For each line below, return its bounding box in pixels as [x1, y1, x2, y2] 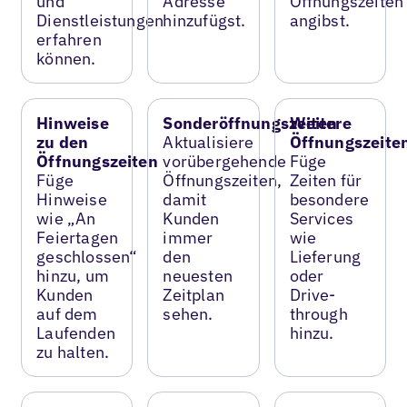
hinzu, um [36, 264, 109, 286]
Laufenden [36, 322, 115, 343]
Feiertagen [36, 226, 119, 248]
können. [36, 47, 96, 69]
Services [289, 207, 353, 229]
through [289, 303, 348, 324]
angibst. [289, 9, 350, 31]
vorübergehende [163, 150, 286, 172]
